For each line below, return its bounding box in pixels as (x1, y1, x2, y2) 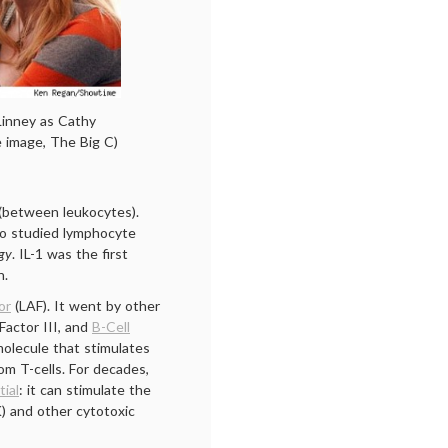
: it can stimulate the (19, 381, 151, 398)
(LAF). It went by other (11, 297, 160, 314)
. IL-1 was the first (12, 245, 128, 262)
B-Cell (92, 318, 130, 335)
